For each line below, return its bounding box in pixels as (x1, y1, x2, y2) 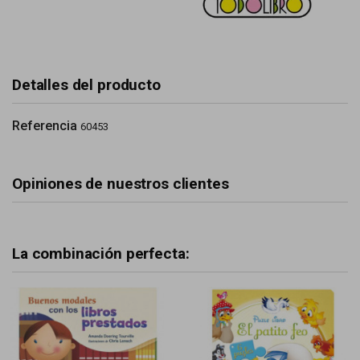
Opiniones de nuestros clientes (12, 174, 229, 193)
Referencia (12, 118, 77, 133)
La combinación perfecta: (12, 244, 190, 263)
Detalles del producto (12, 76, 161, 94)
